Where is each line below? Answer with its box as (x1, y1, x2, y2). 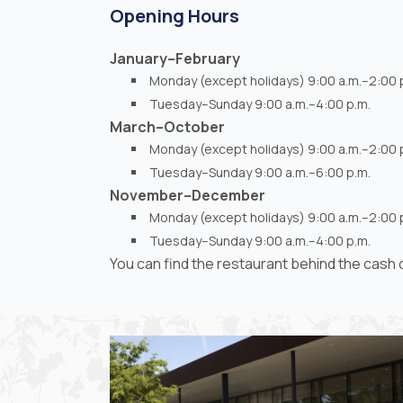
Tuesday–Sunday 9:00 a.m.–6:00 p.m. (149, 164, 371, 182)
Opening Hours (110, 3, 239, 28)
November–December (110, 185, 265, 206)
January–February (110, 49, 240, 69)
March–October (110, 117, 225, 138)
